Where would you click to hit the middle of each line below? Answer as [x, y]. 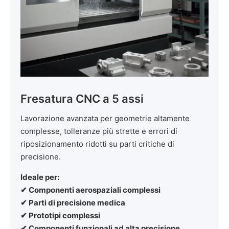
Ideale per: [40, 177]
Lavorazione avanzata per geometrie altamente [105, 119]
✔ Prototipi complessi [60, 216]
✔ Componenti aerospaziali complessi [90, 190]
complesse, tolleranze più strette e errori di [99, 131]
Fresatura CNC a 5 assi [82, 99]
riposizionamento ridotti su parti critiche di [97, 144]
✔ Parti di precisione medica [73, 203]
